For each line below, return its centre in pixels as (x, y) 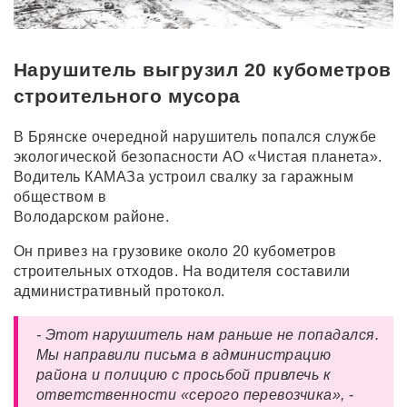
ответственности (109, 395)
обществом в (62, 197)
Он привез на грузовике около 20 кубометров (175, 252)
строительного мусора (127, 96)
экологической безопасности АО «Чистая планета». (198, 157)
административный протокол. (119, 292)
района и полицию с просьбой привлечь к (184, 375)
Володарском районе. (94, 217)
